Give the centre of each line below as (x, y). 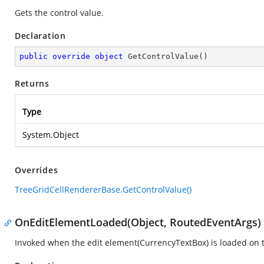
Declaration (40, 36)
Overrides (37, 170)
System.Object (51, 135)
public (34, 56)
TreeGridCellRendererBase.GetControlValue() (103, 189)
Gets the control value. (59, 13)
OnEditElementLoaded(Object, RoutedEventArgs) (138, 222)
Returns (32, 83)
